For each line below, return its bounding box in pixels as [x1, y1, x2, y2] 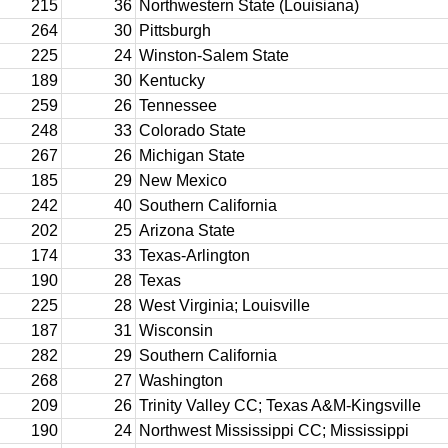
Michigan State [139, 147, 245, 164]
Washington [139, 372, 223, 389]
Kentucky [139, 72, 205, 89]
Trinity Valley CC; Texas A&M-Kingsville [139, 397, 421, 414]
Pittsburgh [139, 22, 211, 39]
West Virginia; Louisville [139, 297, 310, 314]
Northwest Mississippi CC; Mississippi [139, 422, 409, 439]
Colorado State [139, 122, 246, 139]
